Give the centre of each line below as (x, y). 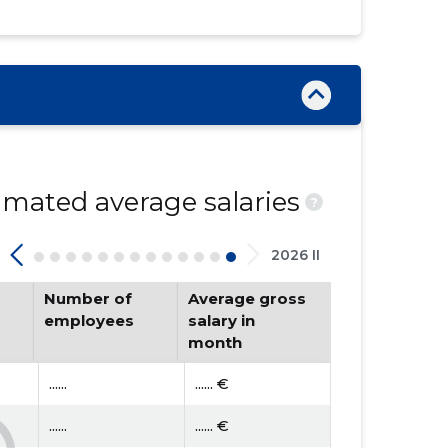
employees (89, 320)
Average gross (246, 298)
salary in (221, 320)
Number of (88, 298)
